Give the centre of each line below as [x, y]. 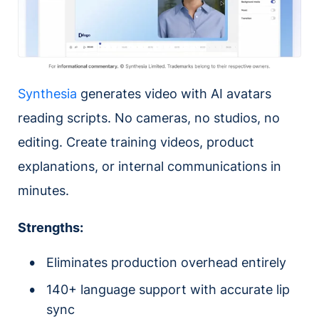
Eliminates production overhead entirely [166, 262]
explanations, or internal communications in [150, 166]
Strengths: [51, 227]
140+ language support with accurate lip [168, 289]
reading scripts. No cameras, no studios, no [149, 117]
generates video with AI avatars [174, 93]
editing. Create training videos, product [136, 142]
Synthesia [47, 93]
